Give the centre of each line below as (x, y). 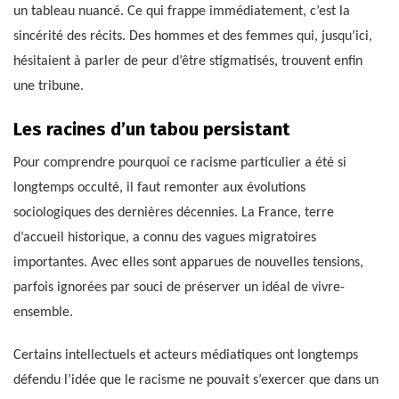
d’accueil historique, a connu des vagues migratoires (165, 237)
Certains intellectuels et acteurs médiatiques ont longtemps (186, 355)
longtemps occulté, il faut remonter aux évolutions (159, 187)
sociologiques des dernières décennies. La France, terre (174, 212)
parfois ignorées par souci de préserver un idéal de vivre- (179, 287)
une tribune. (49, 86)
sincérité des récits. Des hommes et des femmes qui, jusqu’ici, (193, 36)
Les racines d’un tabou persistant (151, 129)
